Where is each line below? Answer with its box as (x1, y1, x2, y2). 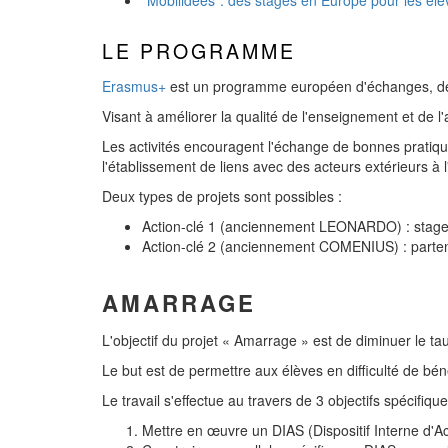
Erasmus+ (102, 76, 166, 96)
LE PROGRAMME (102, 36, 296, 65)
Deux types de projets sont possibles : (102, 186, 342, 206)
